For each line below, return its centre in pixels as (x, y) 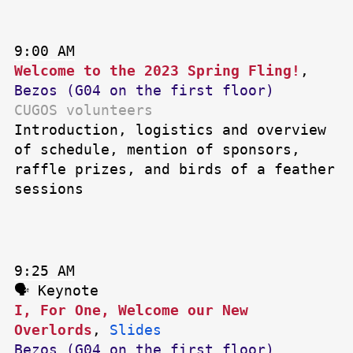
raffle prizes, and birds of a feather (175, 169)
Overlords (53, 330)
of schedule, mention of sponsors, (157, 150)
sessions (49, 189)
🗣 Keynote (56, 291)
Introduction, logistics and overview (170, 130)
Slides (136, 330)
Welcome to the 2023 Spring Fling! (157, 71)
